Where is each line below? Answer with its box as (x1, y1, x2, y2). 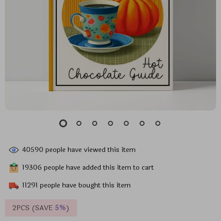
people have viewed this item (43, 144, 136, 155)
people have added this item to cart (42, 162, 154, 173)
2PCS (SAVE (12, 203, 55, 213)
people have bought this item (38, 180, 131, 190)
